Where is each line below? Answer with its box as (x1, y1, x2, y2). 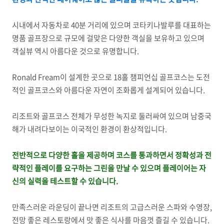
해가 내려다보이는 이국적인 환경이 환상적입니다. (12, 123, 168, 134)
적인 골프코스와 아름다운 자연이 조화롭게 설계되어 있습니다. (12, 84, 206, 95)
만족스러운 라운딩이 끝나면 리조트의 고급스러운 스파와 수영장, (12, 201, 212, 212)
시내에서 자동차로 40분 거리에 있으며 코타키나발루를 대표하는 (12, 19, 211, 30)
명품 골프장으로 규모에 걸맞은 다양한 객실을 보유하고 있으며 (12, 32, 204, 43)
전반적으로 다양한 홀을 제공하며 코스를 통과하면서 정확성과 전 (12, 149, 211, 160)
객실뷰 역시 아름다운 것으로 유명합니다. (12, 45, 140, 56)
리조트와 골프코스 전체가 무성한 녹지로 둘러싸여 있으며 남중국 (12, 110, 211, 121)
